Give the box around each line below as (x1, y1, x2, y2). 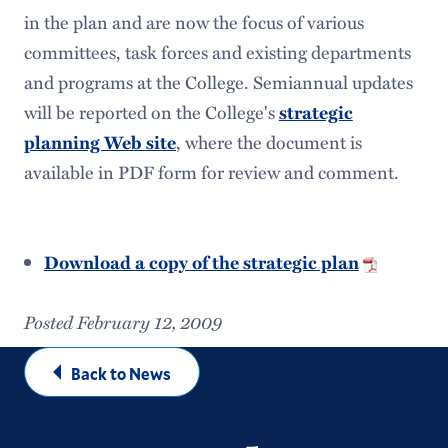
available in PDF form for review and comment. (23, 159, 399, 185)
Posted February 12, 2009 (23, 308, 222, 335)
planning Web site (23, 129, 176, 155)
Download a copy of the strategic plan (43, 249, 359, 275)
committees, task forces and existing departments (23, 39, 411, 65)
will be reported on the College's (23, 99, 279, 125)
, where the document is (175, 129, 362, 155)
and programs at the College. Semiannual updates (23, 69, 413, 95)
